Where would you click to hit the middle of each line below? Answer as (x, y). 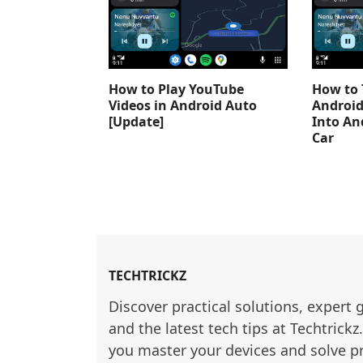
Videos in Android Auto (183, 106)
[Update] (137, 122)
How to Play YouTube (177, 90)
